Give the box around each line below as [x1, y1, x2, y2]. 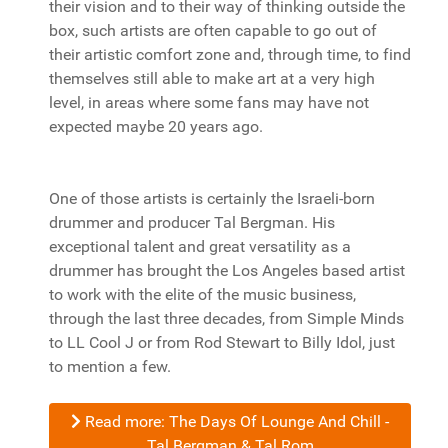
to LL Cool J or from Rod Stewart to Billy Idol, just [49, 333, 395, 352]
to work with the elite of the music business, [49, 285, 356, 304]
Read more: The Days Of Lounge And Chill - [81, 412, 389, 431]
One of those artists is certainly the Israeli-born [49, 189, 375, 208]
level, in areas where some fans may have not [49, 93, 369, 112]
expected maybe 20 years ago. [49, 117, 263, 136]
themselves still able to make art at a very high [49, 69, 375, 88]
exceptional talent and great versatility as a [49, 237, 351, 256]
